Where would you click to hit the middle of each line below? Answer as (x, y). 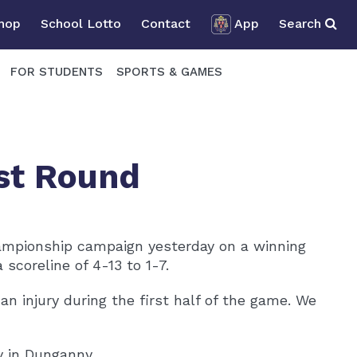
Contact (166, 23)
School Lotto (81, 23)
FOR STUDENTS (57, 71)
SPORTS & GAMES (169, 71)
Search (302, 23)
